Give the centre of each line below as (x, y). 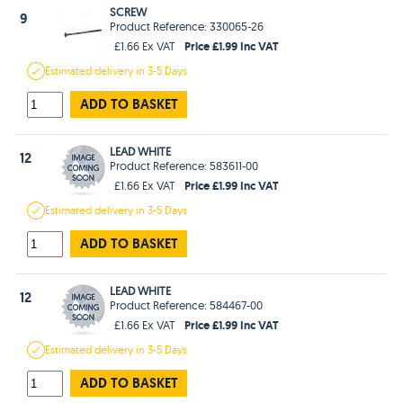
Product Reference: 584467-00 (187, 304)
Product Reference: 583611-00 (184, 165)
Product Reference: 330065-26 (187, 26)
